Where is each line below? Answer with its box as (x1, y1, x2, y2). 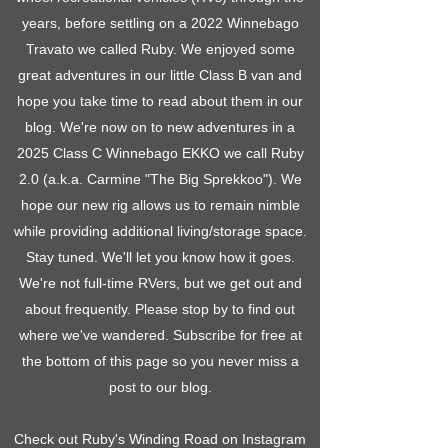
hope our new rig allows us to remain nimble (20, 197, 300, 213)
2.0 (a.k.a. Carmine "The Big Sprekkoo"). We (18, 171, 302, 187)
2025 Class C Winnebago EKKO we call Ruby (16, 145, 304, 161)
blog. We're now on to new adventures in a (25, 119, 295, 135)
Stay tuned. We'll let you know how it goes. (25, 249, 295, 265)
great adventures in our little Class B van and (18, 67, 302, 83)
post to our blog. (108, 379, 212, 395)
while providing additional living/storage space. (13, 223, 307, 239)
